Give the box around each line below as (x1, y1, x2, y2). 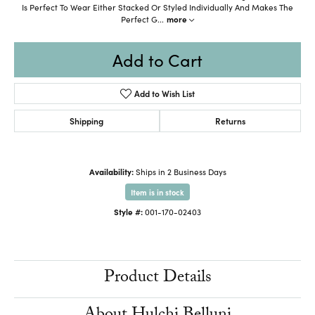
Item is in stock (131, 186, 184, 198)
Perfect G (121, 13, 157, 25)
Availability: (89, 165, 134, 177)
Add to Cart (112, 47, 202, 71)
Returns (214, 114, 245, 127)
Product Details (103, 264, 212, 293)
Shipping (70, 114, 104, 127)
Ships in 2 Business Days (135, 165, 226, 177)
